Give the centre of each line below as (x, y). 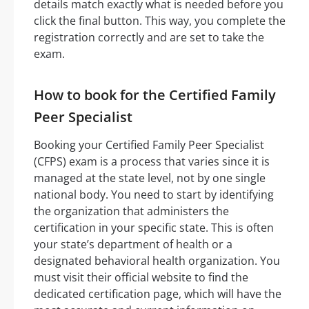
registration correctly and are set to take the (149, 37)
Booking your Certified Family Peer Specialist (149, 144)
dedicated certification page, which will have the (158, 293)
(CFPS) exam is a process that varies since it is (152, 161)
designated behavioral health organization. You (157, 260)
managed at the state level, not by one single (150, 178)
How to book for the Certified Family (155, 94)
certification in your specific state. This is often (154, 227)
